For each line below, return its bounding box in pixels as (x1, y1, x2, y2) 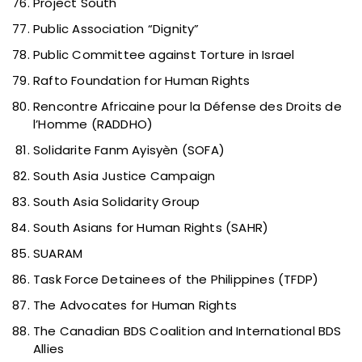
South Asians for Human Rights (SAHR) (33, 219, 269, 237)
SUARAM (33, 245, 83, 263)
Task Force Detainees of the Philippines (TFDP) (33, 271, 319, 288)
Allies (33, 340, 65, 358)
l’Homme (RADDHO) (33, 116, 154, 133)
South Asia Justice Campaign (33, 167, 216, 185)
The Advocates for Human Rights (33, 297, 237, 314)
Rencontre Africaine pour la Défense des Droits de (33, 98, 342, 116)
